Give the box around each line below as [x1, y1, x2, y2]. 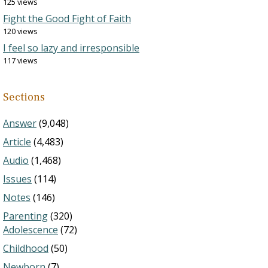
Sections [3, 90, 45, 104]
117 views [3, 55, 38, 66]
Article [3, 135, 31, 148]
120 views [3, 26, 38, 36]
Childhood [3, 242, 48, 255]
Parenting [3, 209, 48, 223]
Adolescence [3, 223, 58, 236]
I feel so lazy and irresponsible [3, 41, 139, 54]
